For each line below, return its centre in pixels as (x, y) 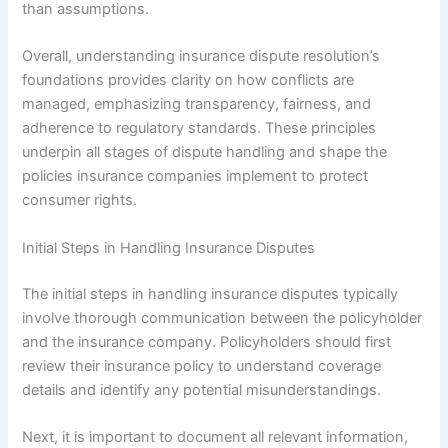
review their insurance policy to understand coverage (202, 365)
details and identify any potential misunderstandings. (202, 389)
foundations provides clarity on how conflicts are (188, 80)
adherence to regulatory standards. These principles (199, 128)
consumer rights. (80, 200)
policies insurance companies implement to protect (195, 176)
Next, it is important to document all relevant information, (215, 436)
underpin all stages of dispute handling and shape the (205, 152)
